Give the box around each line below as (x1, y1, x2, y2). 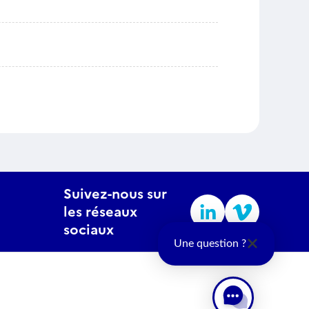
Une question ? (173, 238, 246, 250)
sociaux (63, 219, 114, 240)
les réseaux (63, 201, 137, 222)
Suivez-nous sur (63, 183, 167, 204)
